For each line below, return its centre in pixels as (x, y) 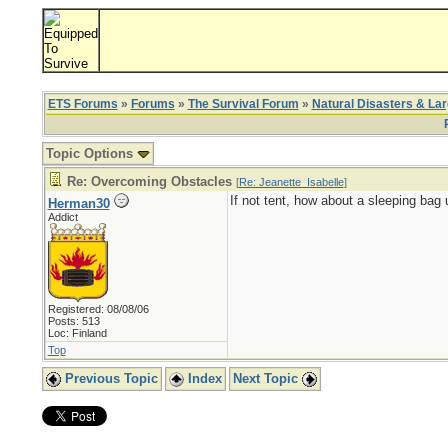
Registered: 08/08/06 (98, 309)
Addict (62, 217)
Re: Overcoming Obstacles (149, 181)
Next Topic (267, 378)
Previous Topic (109, 378)
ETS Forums (82, 104)
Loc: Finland (77, 333)
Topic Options (91, 153)
